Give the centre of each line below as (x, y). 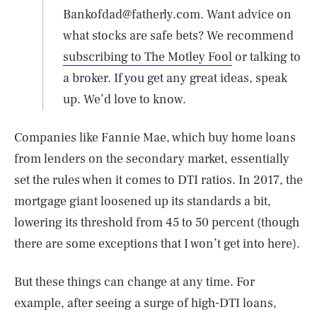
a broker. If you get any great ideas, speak (175, 78)
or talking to (266, 57)
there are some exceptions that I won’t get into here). (157, 244)
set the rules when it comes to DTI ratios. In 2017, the (158, 180)
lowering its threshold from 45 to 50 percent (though (157, 223)
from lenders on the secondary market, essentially (152, 159)
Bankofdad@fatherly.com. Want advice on (177, 15)
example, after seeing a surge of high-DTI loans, (145, 303)
